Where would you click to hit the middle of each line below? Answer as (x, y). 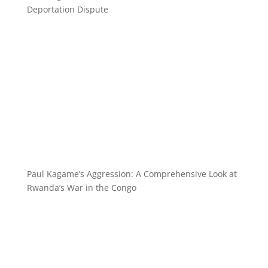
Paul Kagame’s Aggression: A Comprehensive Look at (132, 174)
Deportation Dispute (67, 10)
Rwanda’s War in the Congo (81, 188)
